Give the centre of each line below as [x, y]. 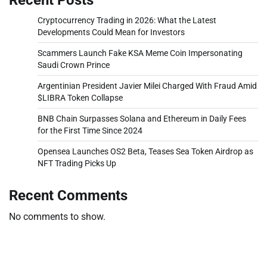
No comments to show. [57, 216]
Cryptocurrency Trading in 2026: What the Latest [127, 20]
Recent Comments [68, 195]
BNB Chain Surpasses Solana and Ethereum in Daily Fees [142, 118]
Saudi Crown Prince [74, 65]
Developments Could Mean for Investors [111, 32]
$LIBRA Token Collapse [80, 97]
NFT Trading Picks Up [77, 163]
